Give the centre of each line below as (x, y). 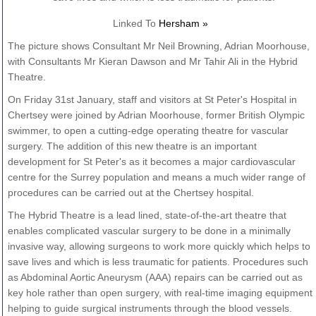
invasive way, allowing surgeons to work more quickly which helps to (159, 246)
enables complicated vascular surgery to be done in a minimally (149, 230)
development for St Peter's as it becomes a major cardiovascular (151, 161)
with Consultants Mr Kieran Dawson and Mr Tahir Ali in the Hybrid (152, 61)
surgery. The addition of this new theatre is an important (132, 146)
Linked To (135, 23)
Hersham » (183, 23)
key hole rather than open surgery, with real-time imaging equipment (160, 292)
